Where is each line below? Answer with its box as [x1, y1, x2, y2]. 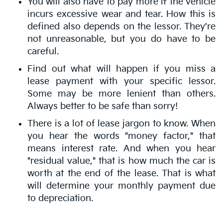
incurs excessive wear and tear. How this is [27, 8, 216, 19]
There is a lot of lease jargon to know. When [27, 118, 216, 129]
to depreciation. [27, 193, 93, 204]
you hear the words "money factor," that [27, 130, 216, 141]
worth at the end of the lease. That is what [27, 168, 216, 179]
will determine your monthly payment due [27, 180, 216, 191]
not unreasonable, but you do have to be [27, 33, 216, 44]
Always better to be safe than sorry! [27, 101, 180, 111]
